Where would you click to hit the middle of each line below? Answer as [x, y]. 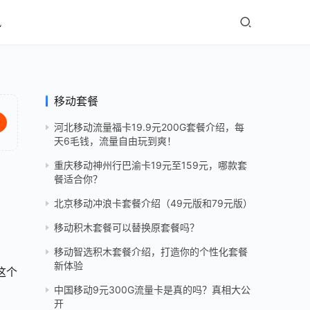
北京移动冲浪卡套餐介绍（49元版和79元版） [153, 203]
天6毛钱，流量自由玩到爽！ [115, 141]
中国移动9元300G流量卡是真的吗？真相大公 [152, 290]
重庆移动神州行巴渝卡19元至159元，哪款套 [151, 165]
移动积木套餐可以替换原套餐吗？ [127, 228]
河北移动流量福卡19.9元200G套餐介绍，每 [149, 127]
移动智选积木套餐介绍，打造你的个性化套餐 [151, 252]
